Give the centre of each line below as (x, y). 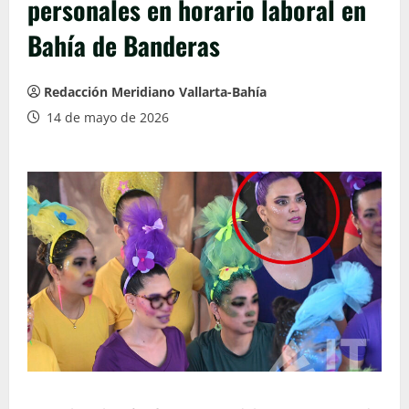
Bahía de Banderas (124, 46)
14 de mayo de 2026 (106, 118)
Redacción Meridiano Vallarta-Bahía (155, 92)
